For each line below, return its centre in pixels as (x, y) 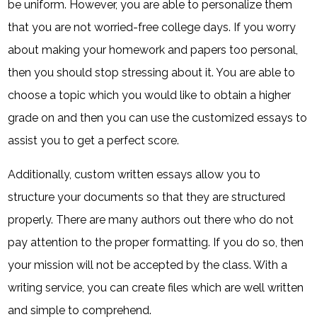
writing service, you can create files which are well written (156, 288)
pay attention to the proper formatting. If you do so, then (156, 242)
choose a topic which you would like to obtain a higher (150, 95)
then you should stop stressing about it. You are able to (152, 73)
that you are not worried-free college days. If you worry (152, 27)
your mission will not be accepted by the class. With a (148, 265)
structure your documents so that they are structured (147, 197)
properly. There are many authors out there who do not (151, 220)
